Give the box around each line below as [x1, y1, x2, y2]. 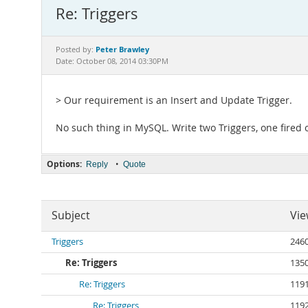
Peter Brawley [96, 44, 149, 54]
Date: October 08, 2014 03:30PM [56, 56, 168, 66]
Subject [52, 208, 90, 223]
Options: [47, 158, 82, 170]
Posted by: [56, 45, 96, 54]
